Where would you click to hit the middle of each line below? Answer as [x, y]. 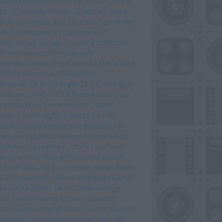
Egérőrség [116, 21]
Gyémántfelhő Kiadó [49, 209]
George [108, 188]
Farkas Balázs [107, 136]
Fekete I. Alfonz [64, 146]
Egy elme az [82, 32]
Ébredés [83, 21]
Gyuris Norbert [110, 209]
